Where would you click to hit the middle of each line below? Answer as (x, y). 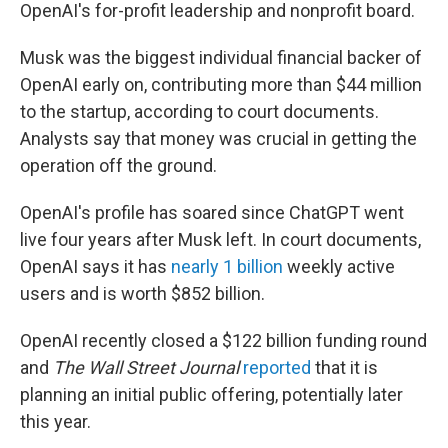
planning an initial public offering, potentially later (211, 395)
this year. (55, 422)
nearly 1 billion (227, 267)
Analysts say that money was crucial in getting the (218, 139)
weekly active (339, 267)
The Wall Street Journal (146, 368)
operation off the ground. (118, 166)
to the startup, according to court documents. (199, 112)
